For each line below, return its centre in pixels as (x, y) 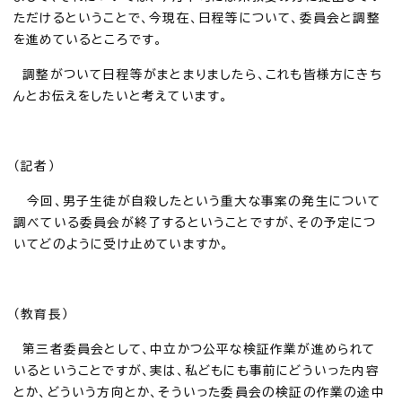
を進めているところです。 (88, 39)
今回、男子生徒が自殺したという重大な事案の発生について (197, 201)
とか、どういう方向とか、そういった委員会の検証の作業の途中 (199, 392)
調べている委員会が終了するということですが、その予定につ (195, 222)
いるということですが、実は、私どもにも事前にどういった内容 (197, 370)
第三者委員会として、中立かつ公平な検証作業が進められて (195, 349)
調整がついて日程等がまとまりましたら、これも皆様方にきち (198, 74)
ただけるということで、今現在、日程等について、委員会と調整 (197, 17)
